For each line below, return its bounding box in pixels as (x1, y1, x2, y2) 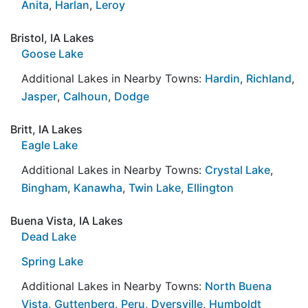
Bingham (21, 180, 67, 195)
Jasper (21, 89, 57, 103)
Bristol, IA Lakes (10, 30, 94, 45)
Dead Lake (21, 229, 76, 243)
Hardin (205, 71, 240, 85)
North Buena (205, 278, 272, 293)
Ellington (187, 180, 234, 195)
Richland (246, 71, 291, 85)
